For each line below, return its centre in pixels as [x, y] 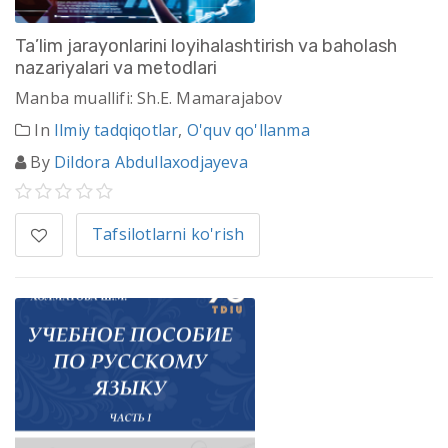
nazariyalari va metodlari [116, 68]
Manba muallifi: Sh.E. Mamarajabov [149, 98]
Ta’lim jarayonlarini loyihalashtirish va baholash [206, 46]
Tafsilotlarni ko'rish [168, 234]
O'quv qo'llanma [248, 130]
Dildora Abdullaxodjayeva [151, 162]
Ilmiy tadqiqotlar [116, 130]
